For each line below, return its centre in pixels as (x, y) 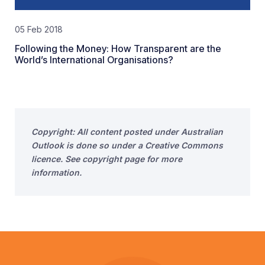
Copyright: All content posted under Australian (127, 132)
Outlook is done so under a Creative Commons (127, 145)
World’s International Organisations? (94, 60)
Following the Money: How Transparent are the (118, 49)
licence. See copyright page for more (107, 159)
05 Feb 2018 (39, 29)
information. (56, 172)
